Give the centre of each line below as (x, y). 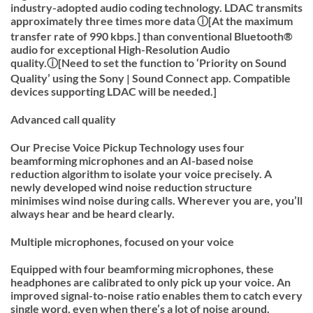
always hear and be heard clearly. (93, 213)
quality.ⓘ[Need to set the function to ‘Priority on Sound (148, 63)
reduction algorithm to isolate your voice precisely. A (141, 173)
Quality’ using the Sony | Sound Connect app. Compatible (151, 78)
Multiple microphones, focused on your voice (122, 241)
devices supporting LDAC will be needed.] (114, 92)
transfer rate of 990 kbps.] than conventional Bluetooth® (152, 36)
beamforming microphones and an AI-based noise (132, 160)
